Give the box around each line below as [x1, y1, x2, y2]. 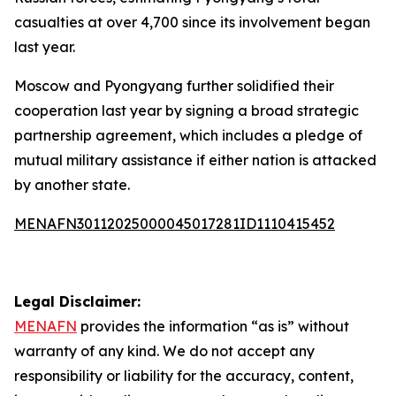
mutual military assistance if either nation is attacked [14, 151, 377, 169]
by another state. [14, 176, 130, 194]
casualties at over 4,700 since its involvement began [14, 13, 370, 31]
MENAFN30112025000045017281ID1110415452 [14, 215, 335, 232]
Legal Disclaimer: [14, 293, 141, 310]
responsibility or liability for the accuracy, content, [14, 367, 354, 385]
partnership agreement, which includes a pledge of [14, 126, 362, 144]
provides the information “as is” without [77, 317, 349, 335]
